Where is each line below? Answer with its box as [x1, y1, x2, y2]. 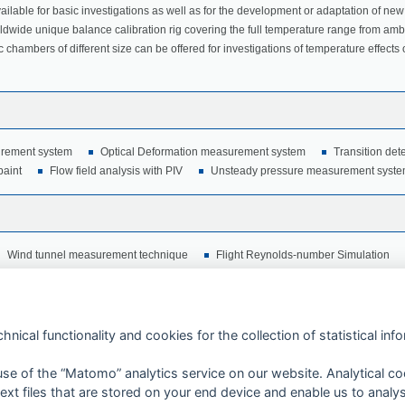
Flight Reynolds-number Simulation [216, 249, 390, 262]
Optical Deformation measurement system [100, 146, 306, 159]
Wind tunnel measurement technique [7, 249, 188, 262]
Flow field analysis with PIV [50, 165, 183, 178]
